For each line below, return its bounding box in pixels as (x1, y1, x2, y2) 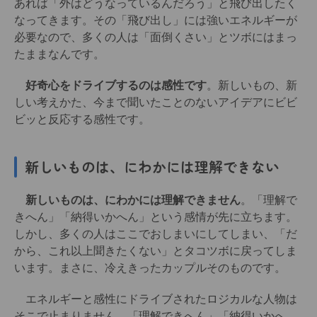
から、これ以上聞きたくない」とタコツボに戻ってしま (14, 245, 297, 258)
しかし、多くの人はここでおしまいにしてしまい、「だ (14, 228, 297, 241)
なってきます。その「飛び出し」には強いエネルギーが (14, 14, 297, 27)
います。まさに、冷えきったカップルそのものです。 (14, 262, 286, 275)
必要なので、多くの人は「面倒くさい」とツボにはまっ (14, 31, 297, 44)
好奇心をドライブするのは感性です (14, 79, 207, 92)
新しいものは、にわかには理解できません (14, 194, 241, 207)
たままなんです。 (14, 48, 105, 61)
